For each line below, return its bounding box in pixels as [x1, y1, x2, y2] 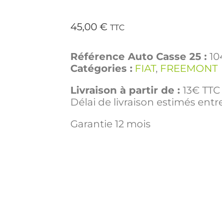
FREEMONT [160, 62, 218, 75]
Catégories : [70, 62, 132, 75]
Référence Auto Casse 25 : [70, 51, 210, 63]
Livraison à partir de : [70, 84, 183, 97]
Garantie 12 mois [70, 118, 151, 130]
